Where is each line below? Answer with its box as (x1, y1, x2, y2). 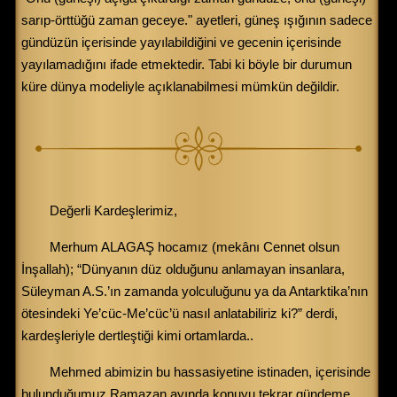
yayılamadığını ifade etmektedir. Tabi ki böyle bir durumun (21, 57, 352, 73)
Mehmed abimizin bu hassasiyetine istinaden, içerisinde (50, 364, 370, 380)
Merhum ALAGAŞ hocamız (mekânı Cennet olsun (50, 239, 339, 255)
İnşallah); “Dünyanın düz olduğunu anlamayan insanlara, (21, 261, 345, 277)
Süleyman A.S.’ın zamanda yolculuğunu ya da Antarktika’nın (21, 284, 368, 300)
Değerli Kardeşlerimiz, (50, 203, 177, 219)
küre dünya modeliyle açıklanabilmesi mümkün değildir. (21, 79, 339, 95)
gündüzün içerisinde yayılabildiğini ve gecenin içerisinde (21, 35, 341, 51)
